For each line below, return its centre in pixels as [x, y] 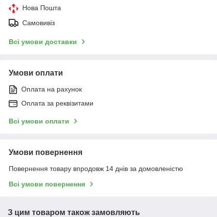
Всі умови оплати [39, 121]
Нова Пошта [42, 8]
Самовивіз [39, 23]
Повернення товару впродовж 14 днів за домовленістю [96, 168]
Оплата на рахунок [52, 89]
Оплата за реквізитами [57, 103]
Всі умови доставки [43, 41]
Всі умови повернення [47, 184]
